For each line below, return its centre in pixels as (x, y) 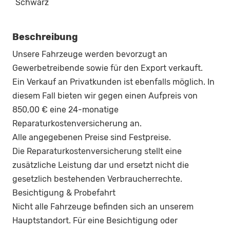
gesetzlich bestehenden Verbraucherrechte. (97, 179)
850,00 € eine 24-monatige (65, 110)
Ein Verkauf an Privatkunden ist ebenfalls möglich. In (113, 82)
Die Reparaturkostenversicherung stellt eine (97, 151)
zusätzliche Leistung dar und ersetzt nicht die (101, 165)
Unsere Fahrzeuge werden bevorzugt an (90, 54)
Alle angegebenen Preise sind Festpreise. (92, 138)
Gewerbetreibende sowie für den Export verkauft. (108, 68)
